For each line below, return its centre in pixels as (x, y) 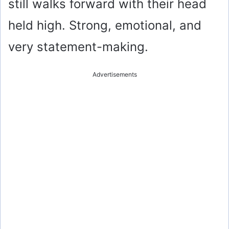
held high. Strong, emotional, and (105, 25)
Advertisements (114, 74)
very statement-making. (78, 47)
